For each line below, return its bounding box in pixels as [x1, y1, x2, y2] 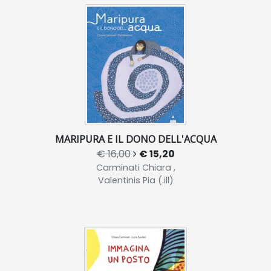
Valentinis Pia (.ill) [97, 174, 174, 187]
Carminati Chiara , [96, 162, 175, 174]
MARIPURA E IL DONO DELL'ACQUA [54, 132, 217, 146]
